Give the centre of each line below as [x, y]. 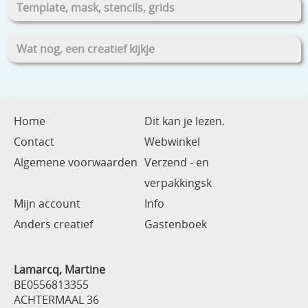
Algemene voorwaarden [76, 162]
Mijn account [47, 203]
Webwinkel [172, 141]
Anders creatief [53, 224]
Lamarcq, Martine [59, 269]
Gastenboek [176, 224]
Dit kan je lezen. [185, 121]
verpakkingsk [178, 183]
